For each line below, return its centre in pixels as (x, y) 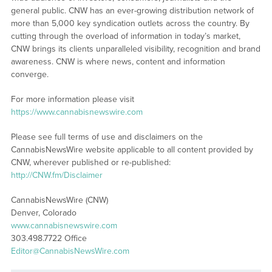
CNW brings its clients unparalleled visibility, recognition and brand (135, 49)
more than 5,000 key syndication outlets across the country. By (130, 23)
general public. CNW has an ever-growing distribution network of (132, 10)
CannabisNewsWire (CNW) (59, 200)
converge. (29, 74)
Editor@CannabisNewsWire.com (70, 251)
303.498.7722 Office (49, 238)
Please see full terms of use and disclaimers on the (107, 137)
